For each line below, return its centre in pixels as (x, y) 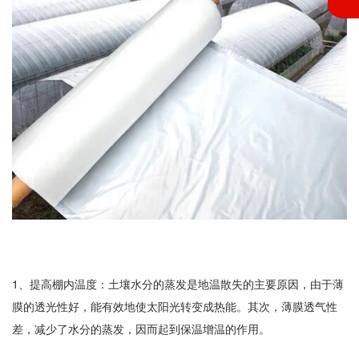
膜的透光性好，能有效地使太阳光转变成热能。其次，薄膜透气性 (175, 307)
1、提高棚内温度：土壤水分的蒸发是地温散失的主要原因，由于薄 (178, 284)
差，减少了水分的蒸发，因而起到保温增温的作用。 (141, 329)
